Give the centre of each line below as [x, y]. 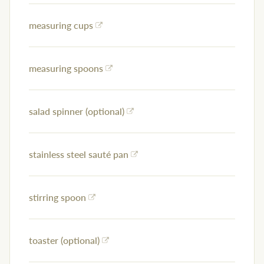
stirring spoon [57, 197]
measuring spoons [66, 68]
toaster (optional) [64, 240]
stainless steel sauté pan [79, 154]
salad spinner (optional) [77, 111]
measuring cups [61, 25]
